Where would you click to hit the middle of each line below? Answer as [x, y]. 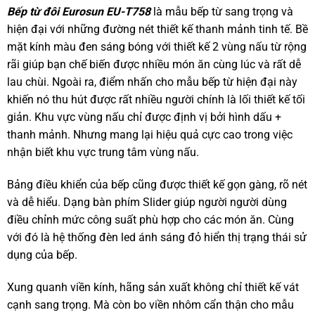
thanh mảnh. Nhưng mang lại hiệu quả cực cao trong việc [150, 135]
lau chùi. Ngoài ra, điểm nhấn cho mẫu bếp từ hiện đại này [152, 82]
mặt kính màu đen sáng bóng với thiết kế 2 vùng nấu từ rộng [157, 47]
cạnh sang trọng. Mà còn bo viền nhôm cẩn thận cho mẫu [150, 304]
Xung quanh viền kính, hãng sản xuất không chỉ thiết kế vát [153, 287]
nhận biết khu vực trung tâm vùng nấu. [103, 153]
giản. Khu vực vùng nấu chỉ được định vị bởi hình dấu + [144, 117]
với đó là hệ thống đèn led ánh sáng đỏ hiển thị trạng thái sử [157, 238]
